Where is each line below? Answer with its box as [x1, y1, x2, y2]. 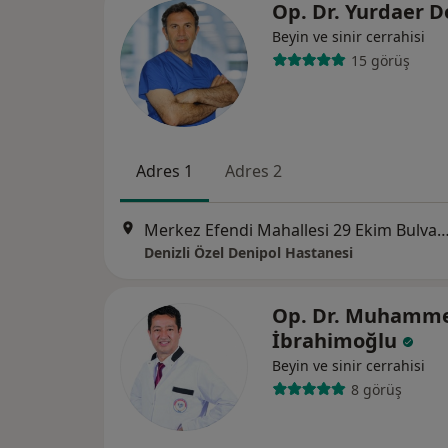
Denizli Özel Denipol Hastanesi [144, 243, 353, 263]
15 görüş [350, 50, 410, 70]
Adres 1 [136, 160, 193, 182]
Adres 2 [225, 160, 282, 182]
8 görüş [350, 379, 402, 399]
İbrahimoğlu [272, 327, 402, 355]
